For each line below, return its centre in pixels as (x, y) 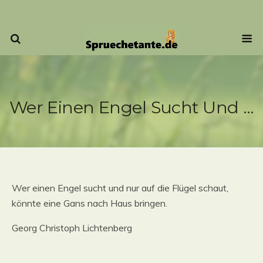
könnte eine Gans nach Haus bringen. (90, 203)
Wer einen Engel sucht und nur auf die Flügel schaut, (120, 188)
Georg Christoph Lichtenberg (72, 228)
